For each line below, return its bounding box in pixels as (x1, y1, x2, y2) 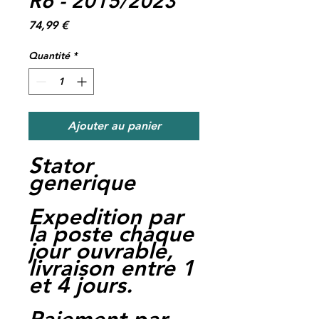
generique (28, 169, 135, 196)
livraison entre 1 (28, 254, 194, 281)
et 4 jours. (28, 271, 132, 298)
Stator (28, 152, 93, 179)
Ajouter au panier (67, 118, 161, 132)
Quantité (28, 48, 70, 62)
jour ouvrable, (28, 237, 173, 264)
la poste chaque (28, 220, 194, 247)
